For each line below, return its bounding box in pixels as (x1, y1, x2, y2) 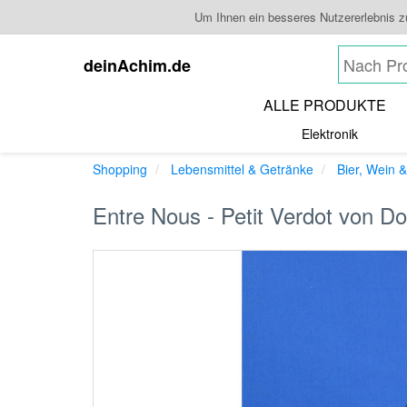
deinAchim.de (84, 54, 191, 77)
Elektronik (302, 124, 358, 143)
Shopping (93, 160, 147, 178)
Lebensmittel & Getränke (171, 160, 313, 178)
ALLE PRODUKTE (263, 94, 386, 115)
